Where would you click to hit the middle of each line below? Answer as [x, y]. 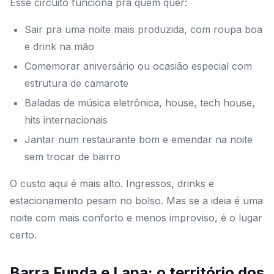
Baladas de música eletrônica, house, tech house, [140, 103]
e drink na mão [59, 47]
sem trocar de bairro [72, 157]
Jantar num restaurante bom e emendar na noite [139, 140]
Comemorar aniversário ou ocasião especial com [138, 66]
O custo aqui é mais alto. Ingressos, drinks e [112, 184]
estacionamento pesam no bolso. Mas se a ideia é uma [136, 201]
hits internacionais [66, 120]
